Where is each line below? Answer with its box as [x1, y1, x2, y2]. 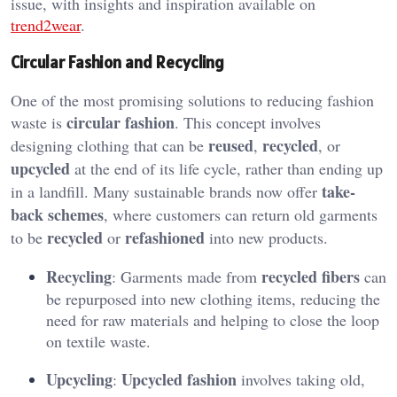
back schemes [11, 203, 104, 226]
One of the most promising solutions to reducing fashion [11, 90, 374, 111]
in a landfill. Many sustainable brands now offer [11, 181, 322, 202]
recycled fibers [261, 265, 360, 288]
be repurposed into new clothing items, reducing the [46, 288, 380, 309]
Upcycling [46, 368, 113, 391]
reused [208, 134, 253, 157]
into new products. [205, 227, 328, 248]
